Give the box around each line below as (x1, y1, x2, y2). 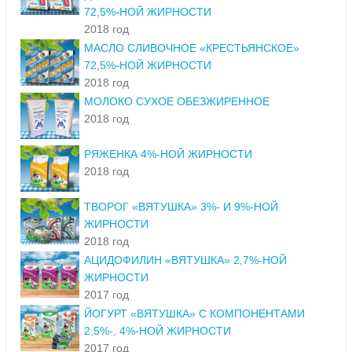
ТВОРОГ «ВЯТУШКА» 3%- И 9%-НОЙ (84, 200, 278, 214)
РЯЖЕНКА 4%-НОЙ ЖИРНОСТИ (84, 148, 252, 161)
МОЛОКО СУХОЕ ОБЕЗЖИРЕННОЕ (84, 95, 269, 108)
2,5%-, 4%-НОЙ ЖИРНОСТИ (84, 324, 231, 338)
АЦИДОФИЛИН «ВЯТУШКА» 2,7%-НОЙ (84, 254, 287, 267)
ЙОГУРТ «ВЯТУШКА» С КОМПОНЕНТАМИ (84, 307, 305, 321)
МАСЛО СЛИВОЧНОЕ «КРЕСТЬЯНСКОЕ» (84, 42, 299, 55)
